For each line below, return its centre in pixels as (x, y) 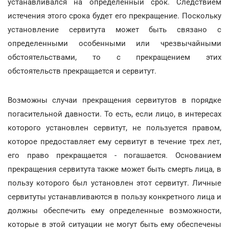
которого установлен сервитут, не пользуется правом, (114, 128)
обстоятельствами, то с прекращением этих (114, 57)
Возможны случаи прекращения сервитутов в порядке (114, 100)
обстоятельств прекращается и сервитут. (82, 71)
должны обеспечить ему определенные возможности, (114, 210)
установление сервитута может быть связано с (114, 29)
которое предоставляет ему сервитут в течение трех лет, (114, 141)
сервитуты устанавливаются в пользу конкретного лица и (114, 197)
